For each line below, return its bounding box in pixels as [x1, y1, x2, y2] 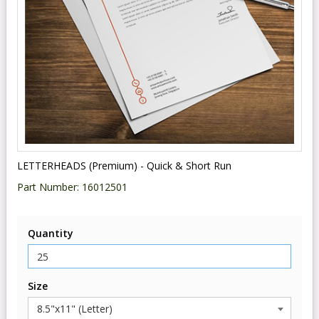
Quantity [28, 226, 73, 240]
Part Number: [17, 180, 82, 194]
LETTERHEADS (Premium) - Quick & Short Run [17, 159, 231, 172]
